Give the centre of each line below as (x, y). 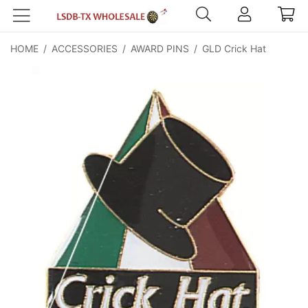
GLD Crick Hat (234, 48)
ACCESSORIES (85, 48)
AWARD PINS (160, 48)
